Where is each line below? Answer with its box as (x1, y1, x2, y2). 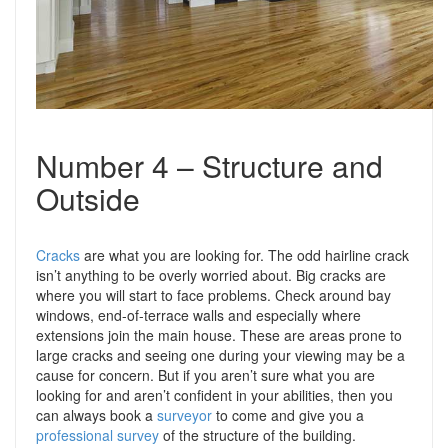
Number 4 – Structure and (36, 144, 383, 187)
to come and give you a (212, 405, 364, 425)
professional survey (36, 425, 159, 445)
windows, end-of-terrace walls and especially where (36, 305, 361, 325)
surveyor (157, 405, 212, 425)
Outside (36, 177, 140, 220)
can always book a (36, 405, 157, 425)
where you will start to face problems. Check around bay (36, 285, 391, 305)
